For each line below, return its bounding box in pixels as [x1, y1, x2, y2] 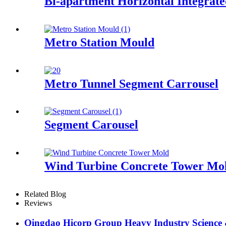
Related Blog [24, 190, 66, 199]
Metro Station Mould [44, 35, 154, 49]
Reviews [24, 199, 52, 208]
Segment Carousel [44, 118, 138, 132]
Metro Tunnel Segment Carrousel [44, 77, 218, 90]
